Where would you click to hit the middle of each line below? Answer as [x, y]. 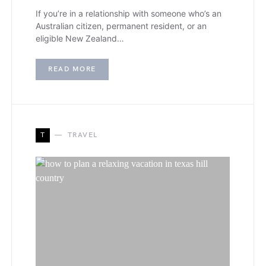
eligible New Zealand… [80, 39]
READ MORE [72, 69]
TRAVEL [83, 135]
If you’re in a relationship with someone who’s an [129, 14]
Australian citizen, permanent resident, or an [121, 26]
